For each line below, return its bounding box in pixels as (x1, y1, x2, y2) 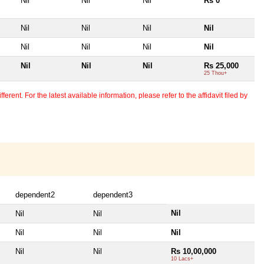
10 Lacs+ (171, 255, 193, 262)
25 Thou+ (204, 70, 227, 77)
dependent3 (93, 190, 133, 199)
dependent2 (15, 190, 55, 199)
